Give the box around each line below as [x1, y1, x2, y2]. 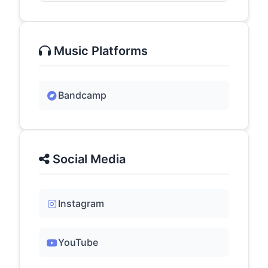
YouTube [58, 236, 98, 248]
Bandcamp [58, 89, 106, 101]
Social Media [50, 152, 126, 166]
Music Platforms [51, 44, 148, 58]
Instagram [58, 197, 104, 209]
